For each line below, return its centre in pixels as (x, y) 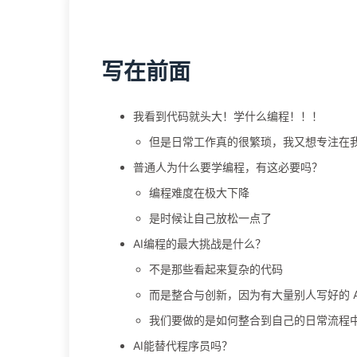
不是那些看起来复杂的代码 (216, 269)
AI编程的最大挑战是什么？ (200, 243)
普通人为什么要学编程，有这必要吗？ (228, 167)
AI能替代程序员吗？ (183, 345)
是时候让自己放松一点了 (210, 218)
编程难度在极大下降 (199, 192)
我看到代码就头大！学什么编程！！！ (228, 116)
